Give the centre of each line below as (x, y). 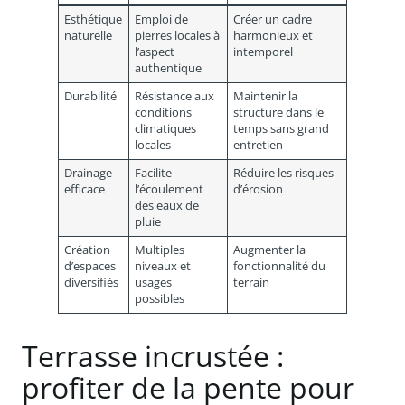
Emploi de (162, 19)
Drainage (89, 173)
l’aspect (155, 52)
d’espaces (90, 266)
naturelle (89, 35)
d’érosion (259, 189)
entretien (259, 145)
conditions (164, 112)
